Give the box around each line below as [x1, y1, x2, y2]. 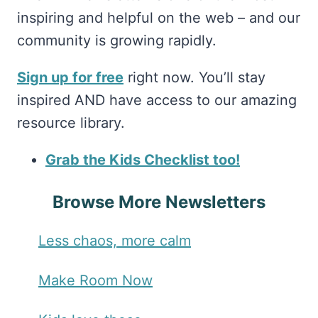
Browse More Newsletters [53, 192, 265, 213]
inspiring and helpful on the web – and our [17, 9, 300, 27]
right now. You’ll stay [124, 69, 265, 87]
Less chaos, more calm [38, 232, 191, 250]
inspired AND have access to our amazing [17, 92, 297, 109]
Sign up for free [17, 69, 124, 87]
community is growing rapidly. [17, 32, 216, 50]
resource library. [17, 114, 125, 132]
